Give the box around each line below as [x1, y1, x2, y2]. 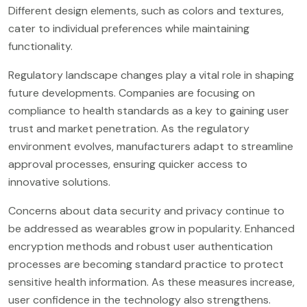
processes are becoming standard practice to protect [8, 256, 284, 271]
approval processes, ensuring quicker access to [8, 156, 247, 171]
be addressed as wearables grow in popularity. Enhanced [8, 221, 295, 236]
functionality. [8, 38, 73, 53]
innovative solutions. [8, 174, 110, 189]
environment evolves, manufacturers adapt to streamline [8, 138, 293, 153]
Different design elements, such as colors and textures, [8, 3, 284, 18]
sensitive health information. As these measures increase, [8, 274, 295, 289]
